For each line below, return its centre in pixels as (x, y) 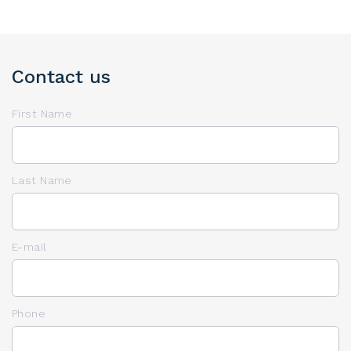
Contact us (61, 76)
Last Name (42, 180)
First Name (42, 113)
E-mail (29, 246)
